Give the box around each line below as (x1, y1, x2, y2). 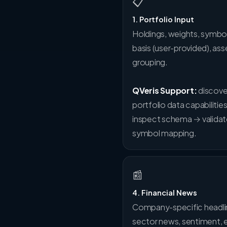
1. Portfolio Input (132, 15, 194, 24)
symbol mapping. (132, 128, 197, 138)
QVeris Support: (132, 85, 197, 96)
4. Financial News (132, 188, 197, 197)
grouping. (132, 57, 168, 67)
